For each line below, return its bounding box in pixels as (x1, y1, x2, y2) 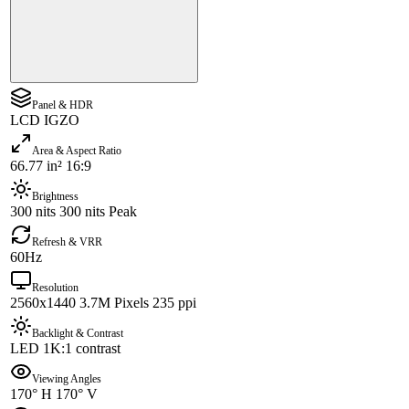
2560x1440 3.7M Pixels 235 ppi (10, 295, 196, 311)
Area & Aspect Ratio (32, 144, 121, 158)
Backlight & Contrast (32, 327, 123, 341)
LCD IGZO (10, 112, 79, 129)
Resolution (32, 281, 79, 295)
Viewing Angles (32, 372, 101, 386)
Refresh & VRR (32, 236, 102, 249)
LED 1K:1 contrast (10, 341, 121, 357)
